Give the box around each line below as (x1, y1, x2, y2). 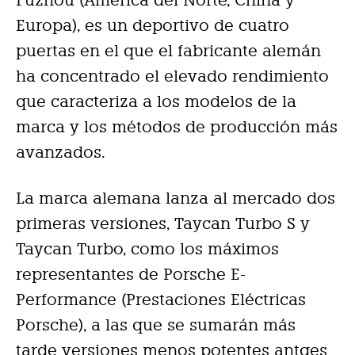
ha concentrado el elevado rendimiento (16, 67, 329, 86)
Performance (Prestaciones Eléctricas (16, 290, 306, 310)
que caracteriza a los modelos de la (16, 92, 296, 112)
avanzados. (16, 143, 105, 162)
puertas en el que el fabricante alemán (16, 41, 321, 61)
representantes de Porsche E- (16, 265, 246, 284)
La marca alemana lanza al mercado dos (16, 189, 335, 208)
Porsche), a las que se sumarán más (16, 315, 296, 335)
